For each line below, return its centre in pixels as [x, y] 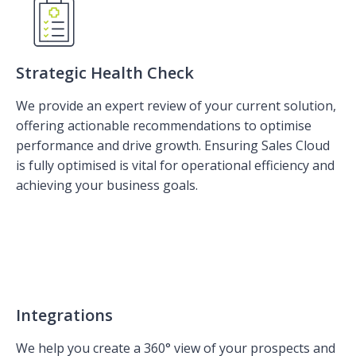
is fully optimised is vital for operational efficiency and [175, 165]
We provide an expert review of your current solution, [176, 105]
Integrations [64, 315]
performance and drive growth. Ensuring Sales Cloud [173, 145]
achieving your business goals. [107, 185]
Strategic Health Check [105, 72]
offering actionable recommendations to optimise [164, 125]
